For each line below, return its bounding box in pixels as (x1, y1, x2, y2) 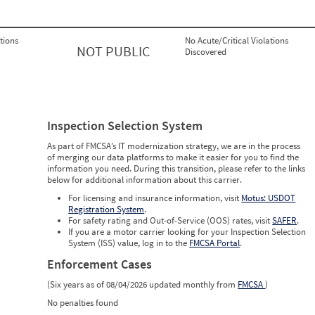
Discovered (185, 46, 226, 58)
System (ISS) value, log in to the (68, 237, 190, 250)
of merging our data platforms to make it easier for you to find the (47, 151, 300, 164)
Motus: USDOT (241, 192, 296, 205)
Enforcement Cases (47, 256, 153, 273)
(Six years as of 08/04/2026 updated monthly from (47, 278, 238, 291)
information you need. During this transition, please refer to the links (47, 162, 306, 175)
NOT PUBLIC (76, 42, 150, 60)
